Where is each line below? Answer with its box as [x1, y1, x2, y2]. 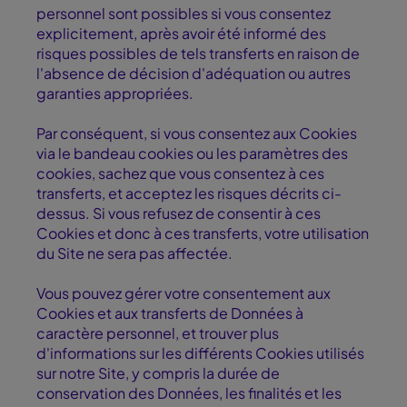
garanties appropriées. [36, 84, 194, 104]
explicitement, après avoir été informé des [36, 24, 326, 44]
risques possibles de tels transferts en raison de [36, 44, 360, 64]
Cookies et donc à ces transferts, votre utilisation [36, 223, 369, 243]
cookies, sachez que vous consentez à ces [36, 164, 324, 184]
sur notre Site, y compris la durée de [36, 363, 280, 383]
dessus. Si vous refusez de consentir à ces [36, 203, 321, 223]
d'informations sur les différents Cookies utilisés [36, 343, 364, 363]
